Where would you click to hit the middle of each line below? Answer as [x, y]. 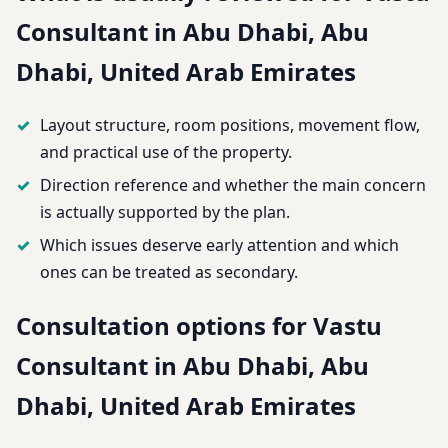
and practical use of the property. [166, 151]
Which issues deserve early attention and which [219, 244]
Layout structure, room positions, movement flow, [230, 124]
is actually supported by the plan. [165, 211]
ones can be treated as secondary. [169, 271]
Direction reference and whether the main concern [233, 184]
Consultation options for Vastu [199, 325]
